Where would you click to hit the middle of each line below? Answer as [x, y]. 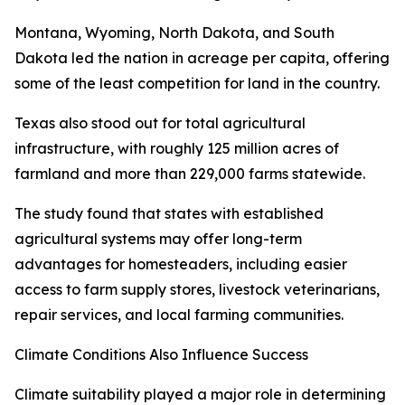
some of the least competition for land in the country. [197, 84]
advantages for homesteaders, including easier [181, 264]
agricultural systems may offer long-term [158, 239]
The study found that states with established [169, 214]
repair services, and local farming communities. [179, 315]
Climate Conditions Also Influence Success [161, 355]
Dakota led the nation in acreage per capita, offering [202, 58]
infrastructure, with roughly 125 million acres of [177, 149]
